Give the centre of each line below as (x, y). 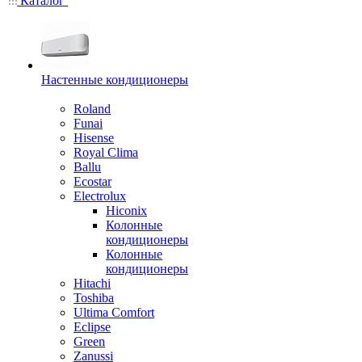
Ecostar (93, 181)
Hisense (94, 138)
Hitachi (92, 283)
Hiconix (126, 210)
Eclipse (92, 327)
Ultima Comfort (114, 312)
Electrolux (100, 196)
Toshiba (94, 298)
